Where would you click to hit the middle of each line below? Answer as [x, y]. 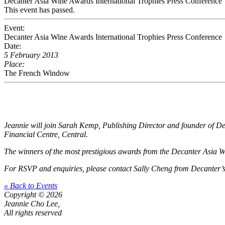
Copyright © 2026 [33, 195]
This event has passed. [39, 10]
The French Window [37, 73]
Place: [14, 64]
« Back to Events [31, 186]
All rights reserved [33, 213]
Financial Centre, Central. [46, 134]
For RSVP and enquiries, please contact [69, 168]
